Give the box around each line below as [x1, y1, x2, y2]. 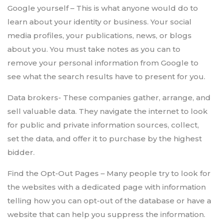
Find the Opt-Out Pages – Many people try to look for [7, 168, 211, 178]
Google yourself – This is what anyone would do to [7, 3, 198, 13]
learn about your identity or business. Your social [7, 17, 192, 26]
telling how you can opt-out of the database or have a [7, 196, 211, 205]
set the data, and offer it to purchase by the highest [7, 133, 202, 143]
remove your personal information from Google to [7, 58, 198, 67]
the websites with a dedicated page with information [7, 182, 206, 192]
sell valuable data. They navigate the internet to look [7, 106, 208, 116]
